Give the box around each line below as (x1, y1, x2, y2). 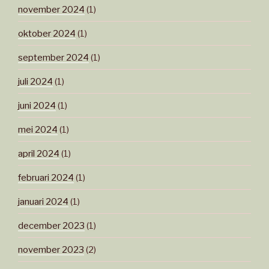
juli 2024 (18, 76, 53, 87)
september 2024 (18, 52, 89, 63)
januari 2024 (18, 196, 68, 207)
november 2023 (18, 244, 84, 255)
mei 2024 (18, 124, 58, 135)
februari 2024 (18, 172, 74, 183)
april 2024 (18, 148, 59, 159)
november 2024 (18, 4, 85, 15)
